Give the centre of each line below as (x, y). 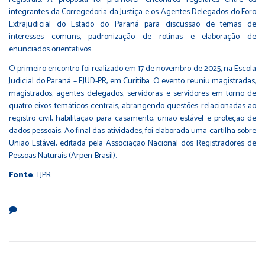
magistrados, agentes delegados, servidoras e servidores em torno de (132, 93)
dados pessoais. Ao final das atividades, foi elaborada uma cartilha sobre (132, 131)
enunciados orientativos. (51, 49)
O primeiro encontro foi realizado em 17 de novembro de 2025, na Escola (132, 69)
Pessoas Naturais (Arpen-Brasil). (63, 156)
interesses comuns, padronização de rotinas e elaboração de (132, 37)
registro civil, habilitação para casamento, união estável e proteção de (132, 118)
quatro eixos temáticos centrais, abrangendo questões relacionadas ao (132, 106)
